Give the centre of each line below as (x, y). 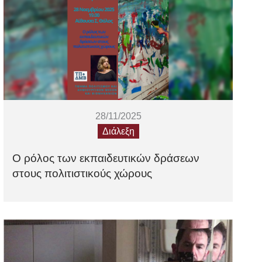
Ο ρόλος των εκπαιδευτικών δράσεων (106, 158)
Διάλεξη (118, 132)
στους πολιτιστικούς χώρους (82, 174)
